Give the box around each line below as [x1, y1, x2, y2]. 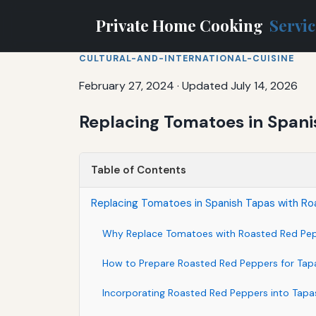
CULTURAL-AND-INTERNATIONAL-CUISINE [79, 52, 294, 64]
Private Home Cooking [96, 14, 267, 36]
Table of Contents [91, 162, 186, 177]
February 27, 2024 [79, 78, 174, 93]
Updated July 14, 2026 [182, 78, 298, 93]
